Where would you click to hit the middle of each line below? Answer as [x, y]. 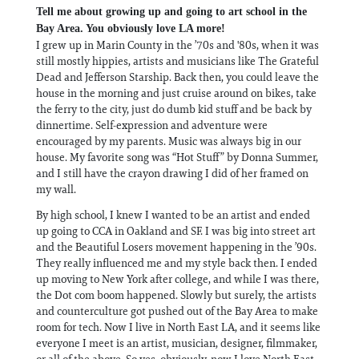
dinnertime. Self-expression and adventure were [152, 125]
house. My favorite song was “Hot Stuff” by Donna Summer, [177, 157]
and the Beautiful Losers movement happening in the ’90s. [176, 246]
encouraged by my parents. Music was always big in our [169, 141]
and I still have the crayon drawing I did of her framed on [172, 173]
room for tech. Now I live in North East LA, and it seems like [178, 327]
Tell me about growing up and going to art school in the [171, 11]
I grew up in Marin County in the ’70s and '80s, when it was [177, 44]
